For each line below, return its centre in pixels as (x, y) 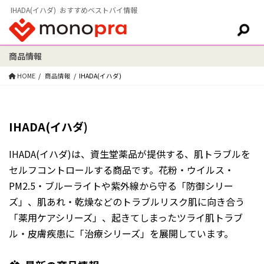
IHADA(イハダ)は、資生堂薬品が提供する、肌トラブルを (130, 154)
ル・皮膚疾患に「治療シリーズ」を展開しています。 (121, 233)
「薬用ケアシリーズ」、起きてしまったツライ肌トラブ (126, 217)
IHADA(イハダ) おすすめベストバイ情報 (74, 10)
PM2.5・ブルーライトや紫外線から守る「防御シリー (121, 186)
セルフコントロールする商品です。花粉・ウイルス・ (121, 170)
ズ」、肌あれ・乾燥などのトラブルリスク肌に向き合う (127, 202)
